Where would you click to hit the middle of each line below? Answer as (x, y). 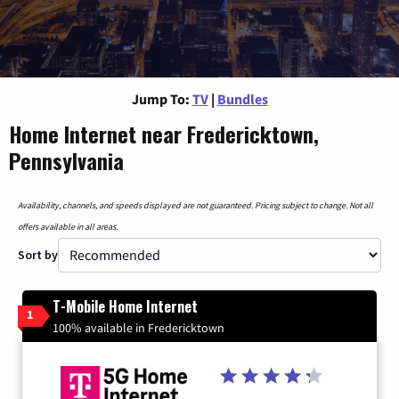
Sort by (38, 254)
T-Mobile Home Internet (125, 306)
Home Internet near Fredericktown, (164, 133)
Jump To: (160, 98)
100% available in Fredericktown (138, 327)
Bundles (242, 98)
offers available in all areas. (68, 226)
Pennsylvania (66, 160)
